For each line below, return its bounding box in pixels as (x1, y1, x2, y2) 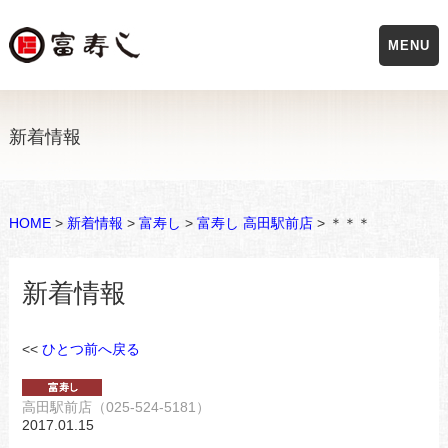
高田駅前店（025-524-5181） (21, 399, 210, 415)
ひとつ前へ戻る (41, 341, 140, 357)
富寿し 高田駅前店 (196, 215, 313, 231)
